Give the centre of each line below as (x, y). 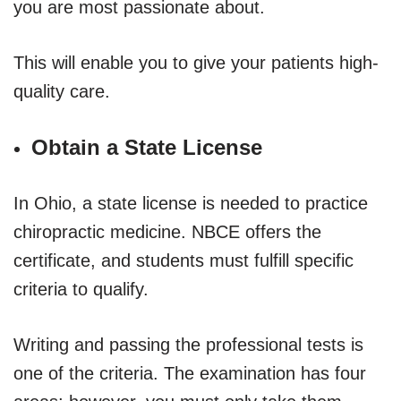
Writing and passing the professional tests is (188, 344)
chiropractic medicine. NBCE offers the (167, 231)
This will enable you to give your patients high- (196, 62)
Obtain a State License (147, 147)
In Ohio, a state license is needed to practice (191, 203)
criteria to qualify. (81, 289)
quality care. (62, 91)
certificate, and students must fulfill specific (183, 260)
